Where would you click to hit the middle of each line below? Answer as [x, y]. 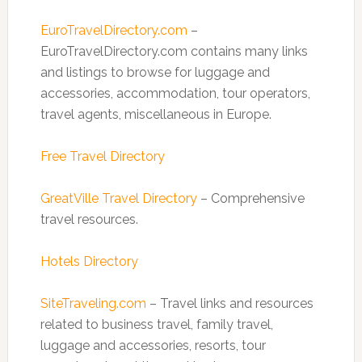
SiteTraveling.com [93, 303]
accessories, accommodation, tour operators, [175, 93]
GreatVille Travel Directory [118, 198]
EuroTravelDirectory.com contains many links [174, 51]
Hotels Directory [89, 261]
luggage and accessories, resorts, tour [153, 345]
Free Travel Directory [102, 156]
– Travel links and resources [229, 303]
